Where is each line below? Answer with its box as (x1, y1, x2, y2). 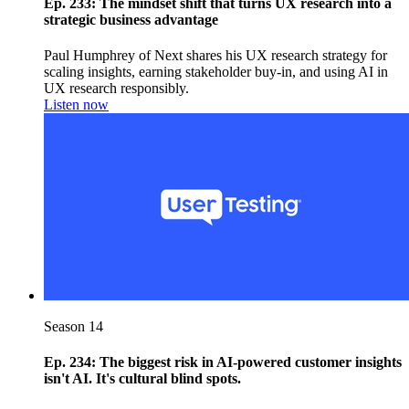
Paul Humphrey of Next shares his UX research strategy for (44, 47, 387, 64)
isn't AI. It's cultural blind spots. (44, 371, 241, 387)
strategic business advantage (44, 11, 218, 27)
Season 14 (44, 319, 103, 335)
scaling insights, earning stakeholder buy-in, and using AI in (44, 64, 388, 80)
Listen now (44, 97, 109, 113)
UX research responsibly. (44, 80, 189, 97)
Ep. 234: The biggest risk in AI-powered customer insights (44, 354, 402, 371)
